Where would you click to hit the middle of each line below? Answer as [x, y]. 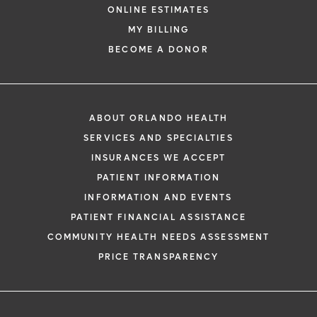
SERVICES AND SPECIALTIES [158, 138]
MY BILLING [158, 30]
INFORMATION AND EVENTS [158, 197]
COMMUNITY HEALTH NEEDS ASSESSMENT [158, 237]
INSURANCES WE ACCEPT [158, 158]
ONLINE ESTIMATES [158, 10]
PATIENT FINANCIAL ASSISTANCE [158, 217]
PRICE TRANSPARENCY [158, 257]
